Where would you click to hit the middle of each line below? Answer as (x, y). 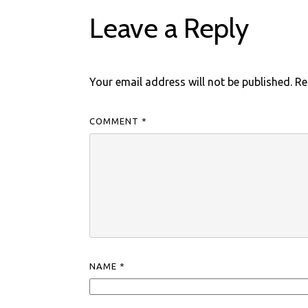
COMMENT (116, 121)
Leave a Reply (169, 28)
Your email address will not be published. (191, 82)
